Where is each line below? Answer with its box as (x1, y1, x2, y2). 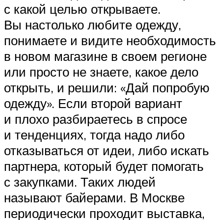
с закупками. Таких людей (4, 173, 156, 190)
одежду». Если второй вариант (4, 95, 182, 111)
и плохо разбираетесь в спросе (4, 110, 187, 127)
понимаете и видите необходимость (4, 32, 216, 48)
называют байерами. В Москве (4, 189, 185, 205)
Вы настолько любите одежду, (4, 16, 181, 32)
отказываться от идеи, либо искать (4, 142, 209, 158)
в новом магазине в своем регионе (4, 48, 207, 64)
